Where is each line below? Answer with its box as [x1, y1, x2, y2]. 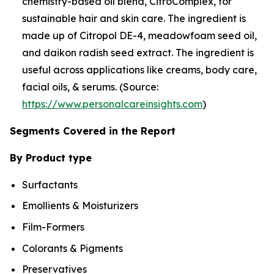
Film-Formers [22, 220, 84, 233]
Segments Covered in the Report [10, 124, 176, 137]
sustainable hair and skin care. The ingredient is [22, 12, 246, 24]
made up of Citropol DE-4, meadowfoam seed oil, [22, 29, 257, 42]
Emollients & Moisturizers [22, 199, 138, 212]
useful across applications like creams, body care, [22, 63, 257, 76]
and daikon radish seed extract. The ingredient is [22, 46, 254, 59]
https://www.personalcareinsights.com [22, 97, 202, 110]
